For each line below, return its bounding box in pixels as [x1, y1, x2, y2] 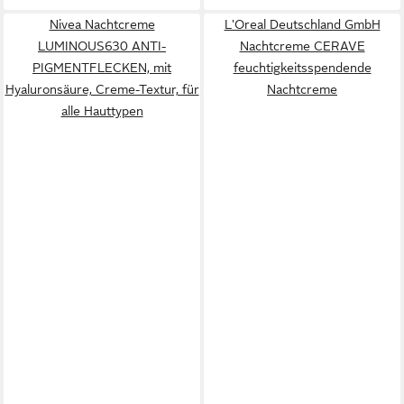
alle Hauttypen [60, 103, 143, 118]
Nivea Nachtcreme [49, 16, 155, 32]
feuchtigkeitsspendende [233, 60, 372, 75]
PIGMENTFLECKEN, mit [32, 60, 171, 75]
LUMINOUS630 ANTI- [38, 38, 166, 53]
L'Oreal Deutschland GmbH [224, 16, 381, 32]
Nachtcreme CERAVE [239, 38, 365, 53]
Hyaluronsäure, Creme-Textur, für [5, 81, 199, 96]
